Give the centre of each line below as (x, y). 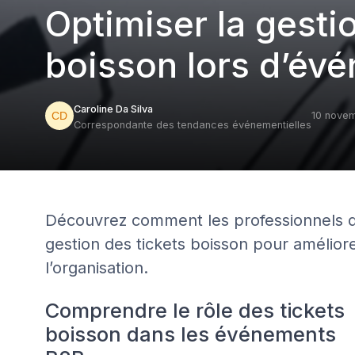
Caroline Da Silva (113, 109)
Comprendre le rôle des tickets (195, 310)
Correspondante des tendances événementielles (193, 125)
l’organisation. (97, 268)
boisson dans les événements (191, 334)
